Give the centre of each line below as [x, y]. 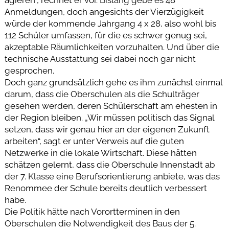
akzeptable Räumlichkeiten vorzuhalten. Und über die [112, 47]
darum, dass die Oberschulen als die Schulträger [102, 94]
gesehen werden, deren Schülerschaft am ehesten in [111, 106]
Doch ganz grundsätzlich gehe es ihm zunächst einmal [113, 82]
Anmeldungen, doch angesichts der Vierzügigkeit [104, 12]
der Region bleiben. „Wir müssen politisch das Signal [109, 117]
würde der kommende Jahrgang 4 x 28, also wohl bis [110, 23]
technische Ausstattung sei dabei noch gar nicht [100, 59]
